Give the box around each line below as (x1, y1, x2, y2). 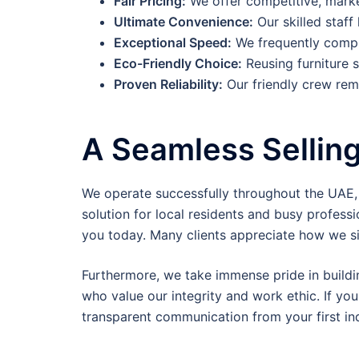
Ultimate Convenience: (114, 13, 253, 30)
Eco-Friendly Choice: (114, 54, 242, 71)
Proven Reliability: (114, 75, 223, 92)
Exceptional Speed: (114, 34, 232, 50)
